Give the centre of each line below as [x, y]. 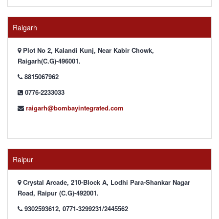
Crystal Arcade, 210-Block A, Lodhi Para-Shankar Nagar [106, 182]
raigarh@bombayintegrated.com [75, 108]
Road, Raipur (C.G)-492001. [58, 193]
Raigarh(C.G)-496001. [49, 61]
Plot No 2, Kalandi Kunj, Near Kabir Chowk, [88, 50]
